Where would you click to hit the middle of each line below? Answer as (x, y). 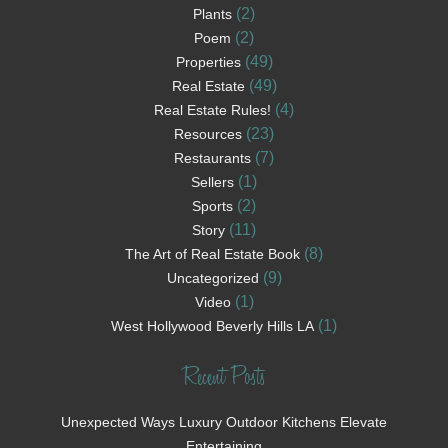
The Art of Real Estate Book (212, 254)
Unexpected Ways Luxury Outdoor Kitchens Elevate (224, 422)
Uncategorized (212, 278)
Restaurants (212, 158)
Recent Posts (224, 379)
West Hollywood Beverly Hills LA (212, 326)
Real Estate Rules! (212, 110)
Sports (212, 206)
